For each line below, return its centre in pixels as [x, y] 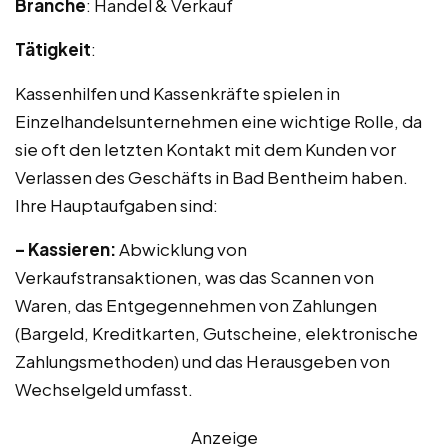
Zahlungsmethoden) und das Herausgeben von [202, 361]
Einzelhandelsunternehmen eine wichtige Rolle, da [218, 121]
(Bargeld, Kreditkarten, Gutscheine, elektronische [216, 333]
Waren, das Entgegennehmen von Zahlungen [196, 305]
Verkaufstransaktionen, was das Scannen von [194, 277]
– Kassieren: [65, 249]
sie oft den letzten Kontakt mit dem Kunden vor [205, 149]
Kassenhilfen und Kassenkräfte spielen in [177, 93]
